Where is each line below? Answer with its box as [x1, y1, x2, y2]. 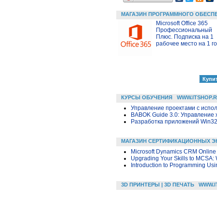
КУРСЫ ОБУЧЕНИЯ [121, 94, 172, 100]
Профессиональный [156, 26, 212, 33]
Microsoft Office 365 [156, 19, 208, 27]
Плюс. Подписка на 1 [156, 33, 214, 40]
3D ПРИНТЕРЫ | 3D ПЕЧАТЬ [121, 181, 194, 187]
